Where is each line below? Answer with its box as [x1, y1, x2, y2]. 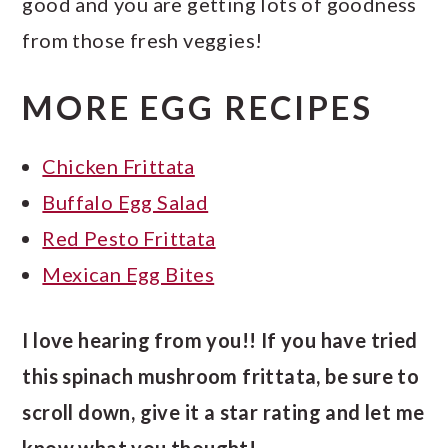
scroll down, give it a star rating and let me [22, 399, 425, 424]
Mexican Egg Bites [42, 261, 215, 286]
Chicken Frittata [42, 153, 195, 178]
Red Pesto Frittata [42, 225, 216, 250]
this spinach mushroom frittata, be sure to [22, 363, 420, 388]
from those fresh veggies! [22, 27, 263, 52]
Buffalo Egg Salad [42, 189, 209, 214]
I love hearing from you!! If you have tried [22, 327, 418, 352]
